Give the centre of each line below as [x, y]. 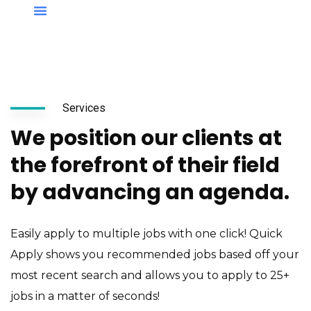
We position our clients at [146, 138]
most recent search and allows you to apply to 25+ [150, 275]
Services [84, 108]
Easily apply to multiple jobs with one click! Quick [146, 234]
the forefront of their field [145, 165]
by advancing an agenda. [150, 192]
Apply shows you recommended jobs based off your [155, 254]
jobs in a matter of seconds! [85, 296]
